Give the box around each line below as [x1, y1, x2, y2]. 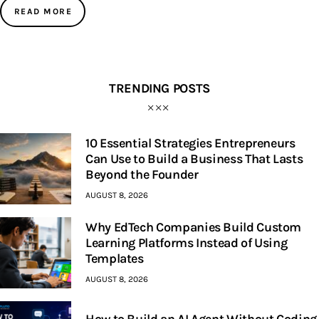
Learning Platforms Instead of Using [85, 235, 288, 251]
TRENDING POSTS [109, 80, 210, 97]
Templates [85, 251, 144, 267]
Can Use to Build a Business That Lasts [85, 151, 303, 167]
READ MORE [14, 6, 72, 16]
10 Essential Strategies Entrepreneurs [85, 135, 296, 152]
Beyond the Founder [85, 167, 199, 183]
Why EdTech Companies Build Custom [85, 219, 302, 236]
